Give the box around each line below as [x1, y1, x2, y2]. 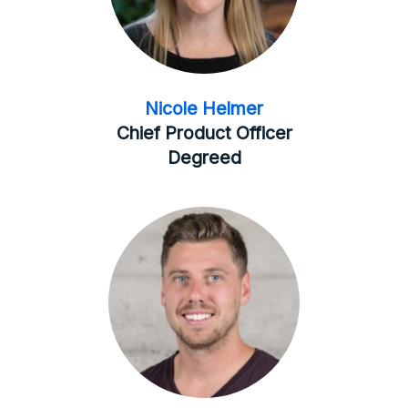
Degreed [167, 146, 241, 168]
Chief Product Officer [116, 121, 292, 144]
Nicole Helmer [145, 97, 263, 119]
